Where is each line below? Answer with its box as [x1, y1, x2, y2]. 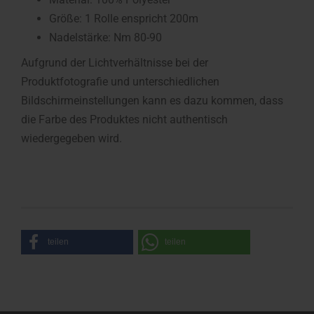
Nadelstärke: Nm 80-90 [49, 31, 162, 44]
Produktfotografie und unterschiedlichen [21, 75, 219, 88]
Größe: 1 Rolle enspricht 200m [49, 12, 198, 25]
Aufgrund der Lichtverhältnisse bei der [21, 56, 208, 69]
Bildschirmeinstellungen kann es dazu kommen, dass [21, 94, 283, 107]
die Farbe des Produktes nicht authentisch [21, 113, 228, 126]
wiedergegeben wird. [21, 132, 122, 145]
